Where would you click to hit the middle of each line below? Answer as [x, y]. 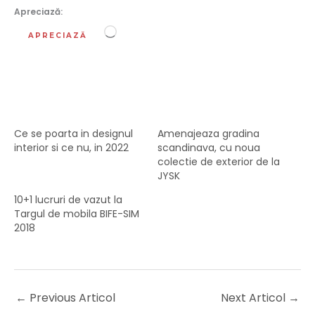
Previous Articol [71, 298]
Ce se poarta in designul [73, 134]
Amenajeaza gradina [208, 134]
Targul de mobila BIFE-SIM [77, 214]
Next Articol [255, 298]
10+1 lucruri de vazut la [68, 200]
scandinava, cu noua [209, 148]
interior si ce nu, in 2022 [71, 148]
